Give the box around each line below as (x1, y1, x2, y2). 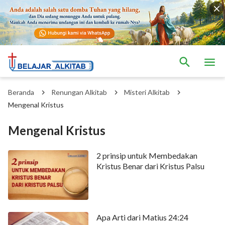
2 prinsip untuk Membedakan (96, 150, 197, 160)
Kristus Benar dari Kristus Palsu (96, 161, 204, 171)
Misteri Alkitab (124, 87, 170, 96)
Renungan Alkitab (51, 87, 107, 96)
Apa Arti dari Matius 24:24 (96, 212, 188, 222)
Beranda (8, 87, 34, 96)
